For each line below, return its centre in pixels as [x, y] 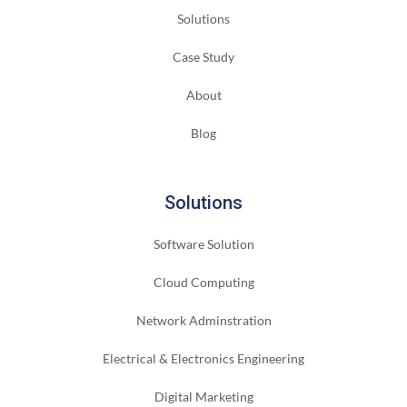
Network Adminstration [203, 320]
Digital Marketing [203, 396]
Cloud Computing [203, 282]
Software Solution [203, 243]
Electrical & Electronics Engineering [203, 358]
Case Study [203, 56]
